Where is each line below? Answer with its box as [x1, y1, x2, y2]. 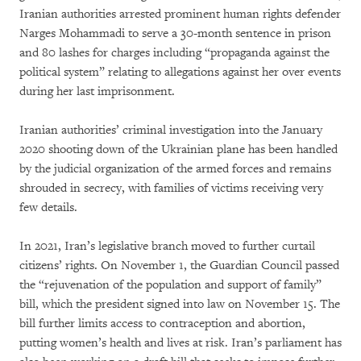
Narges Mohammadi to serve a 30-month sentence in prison [19, 25, 331, 41]
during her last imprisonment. [19, 83, 175, 99]
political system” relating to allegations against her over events [19, 64, 341, 80]
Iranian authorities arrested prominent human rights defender [19, 6, 341, 22]
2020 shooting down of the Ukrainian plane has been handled [19, 141, 338, 157]
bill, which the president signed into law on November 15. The [19, 296, 340, 312]
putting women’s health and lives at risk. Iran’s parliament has [19, 334, 342, 351]
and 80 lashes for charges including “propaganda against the [19, 44, 330, 60]
